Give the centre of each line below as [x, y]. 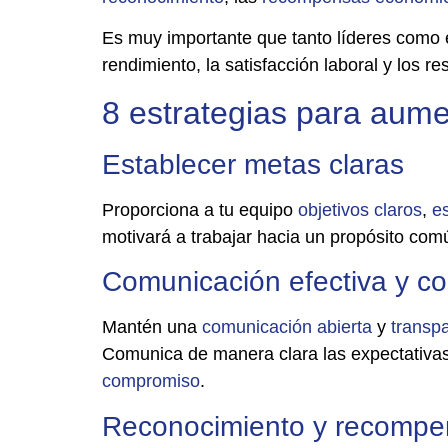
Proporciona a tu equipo [200, 209]
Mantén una [152, 327]
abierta [344, 327]
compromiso [151, 381]
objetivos [333, 209]
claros [398, 209]
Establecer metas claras [253, 164]
